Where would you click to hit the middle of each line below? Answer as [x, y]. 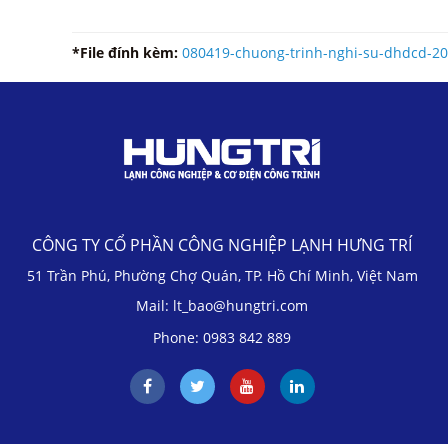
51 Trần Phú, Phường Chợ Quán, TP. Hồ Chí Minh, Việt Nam [222, 276]
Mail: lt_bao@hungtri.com [222, 306]
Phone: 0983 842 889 [222, 338]
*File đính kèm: [127, 52]
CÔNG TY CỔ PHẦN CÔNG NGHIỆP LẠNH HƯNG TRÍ [222, 245]
